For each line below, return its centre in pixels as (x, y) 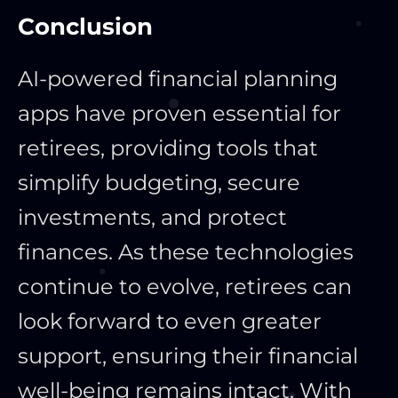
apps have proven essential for (179, 114)
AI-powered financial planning (178, 79)
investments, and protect (152, 218)
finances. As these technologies (186, 252)
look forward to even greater (170, 322)
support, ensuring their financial (188, 356)
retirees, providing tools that (168, 148)
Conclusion (85, 27)
